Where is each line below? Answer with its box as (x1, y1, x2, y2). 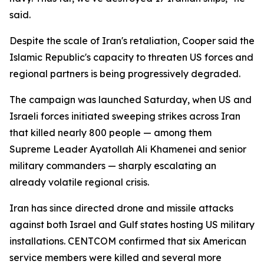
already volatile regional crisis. (9, 176, 149, 188)
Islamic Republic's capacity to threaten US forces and (9, 51, 253, 63)
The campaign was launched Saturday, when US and (9, 94, 252, 105)
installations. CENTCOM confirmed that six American (9, 235, 246, 247)
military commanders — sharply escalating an (9, 160, 216, 171)
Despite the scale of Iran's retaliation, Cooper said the (9, 35, 255, 47)
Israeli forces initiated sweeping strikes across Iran (9, 110, 240, 122)
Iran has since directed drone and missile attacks (9, 202, 233, 214)
